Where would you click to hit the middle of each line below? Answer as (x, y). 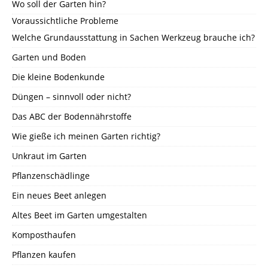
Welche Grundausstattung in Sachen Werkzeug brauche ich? (133, 38)
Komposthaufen (44, 235)
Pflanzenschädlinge (51, 176)
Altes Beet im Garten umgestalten (80, 215)
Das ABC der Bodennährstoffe (72, 117)
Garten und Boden (49, 57)
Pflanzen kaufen (44, 255)
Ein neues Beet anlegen (59, 196)
